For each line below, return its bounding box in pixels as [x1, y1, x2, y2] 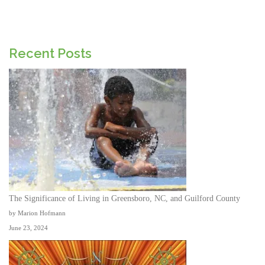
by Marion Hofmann [9, 209, 66, 217]
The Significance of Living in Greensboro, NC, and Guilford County [9, 194, 240, 203]
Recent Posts [9, 46, 92, 62]
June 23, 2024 [9, 224, 48, 232]
